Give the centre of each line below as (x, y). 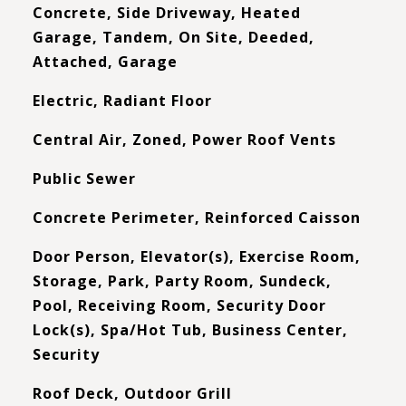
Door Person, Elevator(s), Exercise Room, (196, 256)
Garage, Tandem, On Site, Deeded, (173, 37)
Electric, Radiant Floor (122, 101)
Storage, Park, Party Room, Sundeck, (182, 281)
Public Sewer (84, 179)
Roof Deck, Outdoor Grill (132, 393)
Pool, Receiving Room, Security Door (179, 305)
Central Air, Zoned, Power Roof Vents (184, 140)
